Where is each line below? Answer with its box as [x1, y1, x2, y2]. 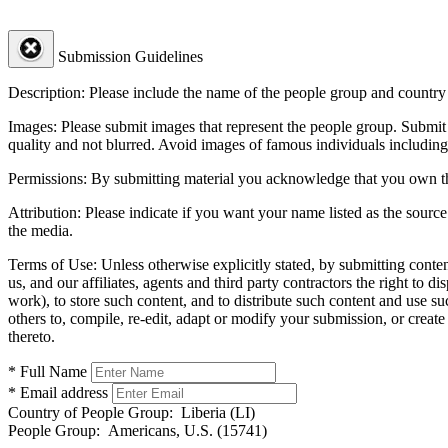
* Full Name [8, 362, 87, 380]
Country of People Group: [8, 403, 173, 421]
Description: [8, 83, 85, 101]
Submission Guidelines [58, 47, 203, 65]
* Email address [8, 383, 108, 401]
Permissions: [8, 169, 87, 187]
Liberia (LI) [173, 403, 255, 421]
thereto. [8, 327, 55, 345]
